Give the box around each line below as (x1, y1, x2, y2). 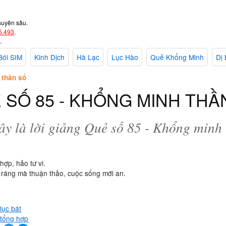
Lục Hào (111, 52, 138, 63)
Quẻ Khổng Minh (150, 52, 204, 63)
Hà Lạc (77, 52, 99, 63)
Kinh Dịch (34, 52, 65, 63)
